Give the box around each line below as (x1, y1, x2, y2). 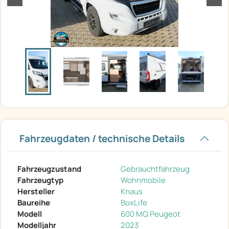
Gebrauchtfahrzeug (121, 163, 190, 174)
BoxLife (121, 197, 147, 208)
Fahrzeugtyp (17, 174, 63, 186)
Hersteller (17, 186, 55, 197)
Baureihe (17, 197, 50, 208)
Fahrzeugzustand (17, 163, 81, 174)
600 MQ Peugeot (121, 208, 180, 219)
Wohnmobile (121, 174, 166, 186)
